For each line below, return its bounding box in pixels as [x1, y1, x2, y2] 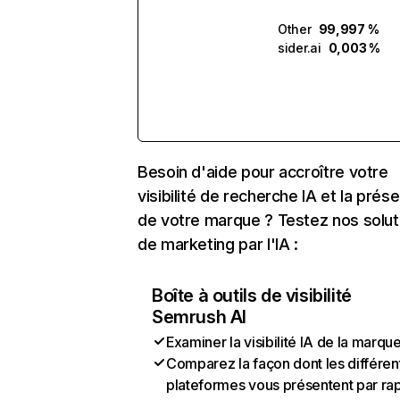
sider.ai [278, 40, 321, 55]
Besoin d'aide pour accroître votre [137, 162, 388, 181]
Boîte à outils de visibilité [152, 285, 352, 306]
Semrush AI [152, 306, 246, 328]
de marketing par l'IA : [137, 235, 298, 254]
